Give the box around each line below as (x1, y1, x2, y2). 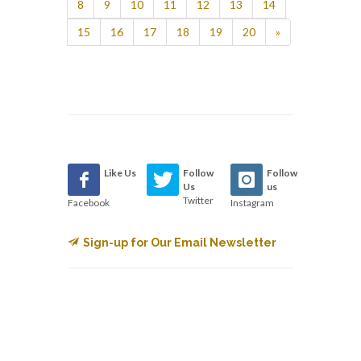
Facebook (68, 196, 110, 209)
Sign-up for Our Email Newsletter (83, 235, 276, 249)
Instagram (230, 196, 274, 209)
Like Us (104, 166, 136, 179)
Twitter (183, 193, 214, 206)
